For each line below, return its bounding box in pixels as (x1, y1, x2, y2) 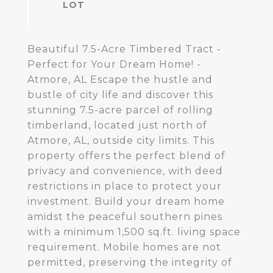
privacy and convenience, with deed (27, 165, 223, 177)
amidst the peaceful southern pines (27, 211, 222, 222)
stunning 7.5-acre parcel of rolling (27, 104, 213, 116)
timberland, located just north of (27, 119, 207, 131)
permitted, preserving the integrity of (27, 257, 232, 268)
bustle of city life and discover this (27, 89, 213, 101)
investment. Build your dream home (27, 196, 225, 207)
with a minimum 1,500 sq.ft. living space (27, 226, 241, 238)
